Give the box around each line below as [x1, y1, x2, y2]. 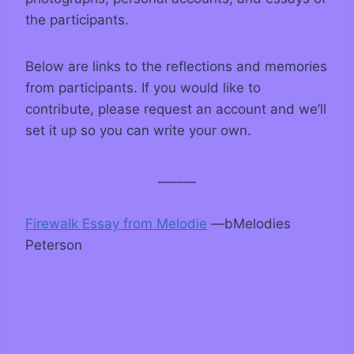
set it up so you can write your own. [25, 122, 251, 139]
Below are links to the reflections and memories [25, 58, 327, 75]
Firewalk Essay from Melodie [25, 216, 207, 232]
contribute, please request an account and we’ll [25, 101, 326, 118]
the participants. [25, 12, 129, 28]
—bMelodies [207, 216, 291, 232]
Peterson [25, 237, 82, 254]
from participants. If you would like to [25, 80, 261, 96]
